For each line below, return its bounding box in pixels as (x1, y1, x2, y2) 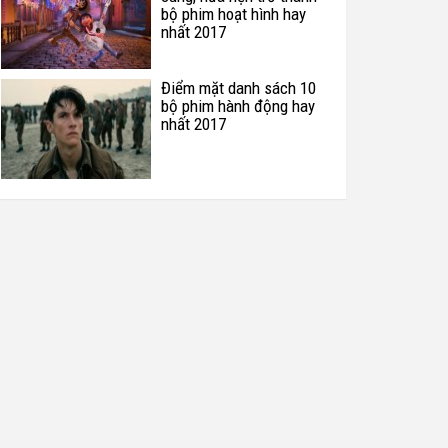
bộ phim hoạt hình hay (161, 4, 306, 24)
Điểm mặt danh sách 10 (161, 78, 316, 98)
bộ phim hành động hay (161, 96, 315, 116)
